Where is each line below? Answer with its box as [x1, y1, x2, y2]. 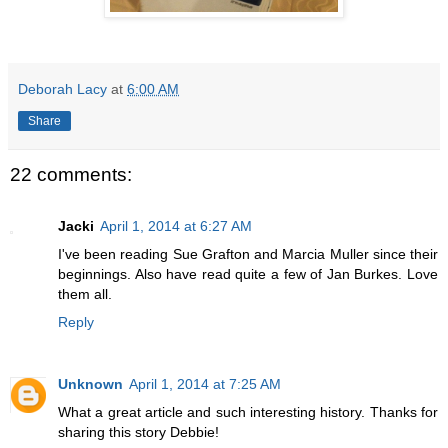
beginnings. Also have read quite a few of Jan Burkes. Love [58, 266, 438, 283]
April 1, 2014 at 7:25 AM [129, 376, 281, 393]
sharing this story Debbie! [58, 424, 219, 441]
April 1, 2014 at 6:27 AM [100, 218, 252, 235]
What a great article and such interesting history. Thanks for [58, 404, 438, 421]
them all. [58, 286, 112, 303]
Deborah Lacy [18, 80, 107, 97]
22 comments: [10, 163, 132, 185]
